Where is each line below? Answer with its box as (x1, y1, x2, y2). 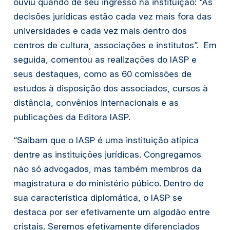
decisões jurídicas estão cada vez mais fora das (13, 11, 212, 22)
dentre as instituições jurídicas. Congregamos (13, 149, 201, 160)
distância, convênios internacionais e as (13, 97, 179, 108)
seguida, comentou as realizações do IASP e (13, 54, 197, 65)
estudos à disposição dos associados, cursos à (13, 83, 208, 93)
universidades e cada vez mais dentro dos (13, 25, 187, 36)
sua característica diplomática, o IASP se (13, 192, 182, 203)
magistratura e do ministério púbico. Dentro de (13, 178, 204, 188)
